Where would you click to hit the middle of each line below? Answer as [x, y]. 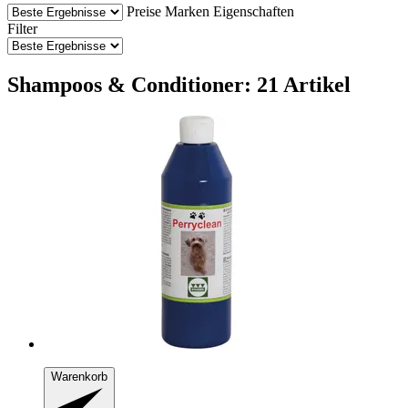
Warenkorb [79, 376]
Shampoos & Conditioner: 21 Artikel [179, 84]
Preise [144, 11]
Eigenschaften [254, 11]
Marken [187, 11]
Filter [22, 28]
